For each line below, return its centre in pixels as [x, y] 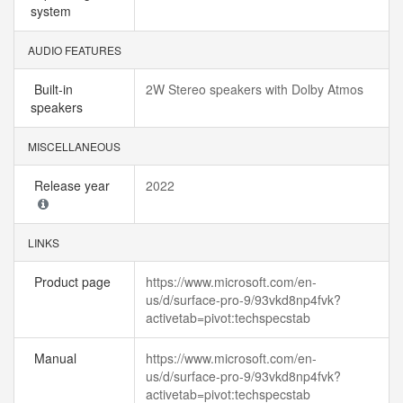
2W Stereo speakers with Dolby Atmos [255, 89]
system [54, 11]
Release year [74, 185]
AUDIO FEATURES [73, 50]
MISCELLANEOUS [73, 146]
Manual [57, 358]
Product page [74, 282]
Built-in [52, 89]
